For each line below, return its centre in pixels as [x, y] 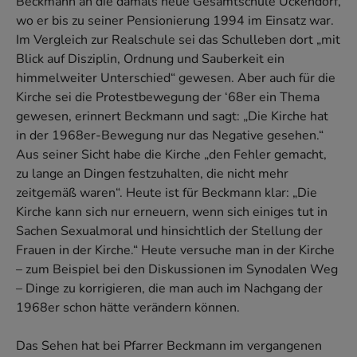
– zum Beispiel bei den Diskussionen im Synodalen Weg [177, 270]
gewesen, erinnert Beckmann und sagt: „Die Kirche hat [172, 117]
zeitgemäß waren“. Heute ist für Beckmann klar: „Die [167, 193]
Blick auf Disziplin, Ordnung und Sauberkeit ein [150, 59]
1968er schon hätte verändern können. [128, 308]
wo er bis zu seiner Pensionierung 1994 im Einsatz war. [175, 21]
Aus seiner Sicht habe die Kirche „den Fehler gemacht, [171, 155]
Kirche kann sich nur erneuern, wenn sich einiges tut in [172, 212]
